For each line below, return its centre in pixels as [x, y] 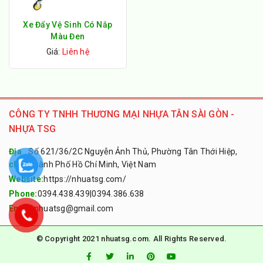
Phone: [23, 193]
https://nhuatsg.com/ [85, 179]
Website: [26, 179]
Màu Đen [68, 36]
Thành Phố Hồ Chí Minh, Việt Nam [92, 164]
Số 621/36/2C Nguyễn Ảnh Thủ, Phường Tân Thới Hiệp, [133, 151]
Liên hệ [75, 51]
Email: [21, 208]
